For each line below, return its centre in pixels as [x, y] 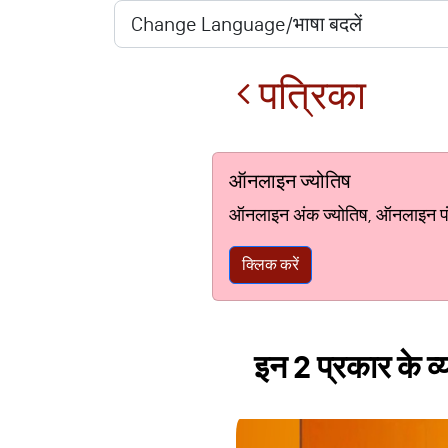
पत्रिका [308, 95]
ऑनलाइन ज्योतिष [290, 181]
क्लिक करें [270, 264]
